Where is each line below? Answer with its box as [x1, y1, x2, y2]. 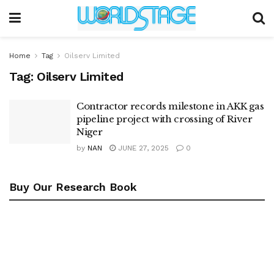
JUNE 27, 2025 [116, 144, 169, 152]
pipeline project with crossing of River [76, 113, 253, 125]
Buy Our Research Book [9, 180, 137, 193]
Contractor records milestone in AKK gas [76, 100, 264, 112]
